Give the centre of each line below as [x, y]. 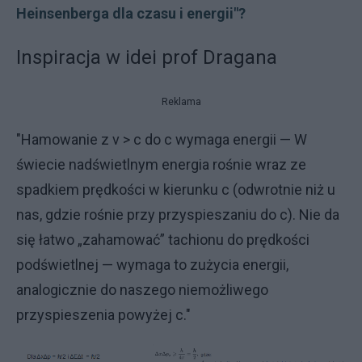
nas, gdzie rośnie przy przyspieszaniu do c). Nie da [178, 215]
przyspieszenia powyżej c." [103, 315]
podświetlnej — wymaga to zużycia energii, [152, 265]
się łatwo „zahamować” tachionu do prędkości [163, 240]
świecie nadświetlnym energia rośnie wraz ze [161, 164]
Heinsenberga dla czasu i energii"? [131, 13]
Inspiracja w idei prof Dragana [147, 57]
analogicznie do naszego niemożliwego [142, 290]
